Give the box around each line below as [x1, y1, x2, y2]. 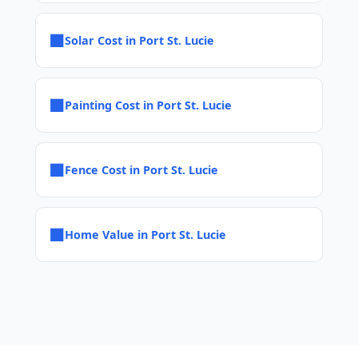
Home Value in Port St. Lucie [65, 226, 226, 242]
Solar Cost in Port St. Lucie [65, 32, 214, 48]
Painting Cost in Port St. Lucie [65, 97, 232, 113]
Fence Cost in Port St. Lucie [65, 161, 218, 177]
